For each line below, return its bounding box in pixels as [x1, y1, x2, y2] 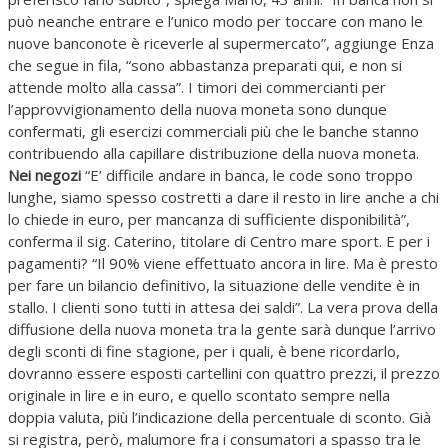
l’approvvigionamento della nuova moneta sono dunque [8, 99, 387, 120]
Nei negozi [8, 165, 81, 186]
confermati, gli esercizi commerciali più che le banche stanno [8, 121, 419, 142]
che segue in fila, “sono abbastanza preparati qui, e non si [8, 55, 402, 76]
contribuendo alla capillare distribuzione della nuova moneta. [8, 143, 419, 164]
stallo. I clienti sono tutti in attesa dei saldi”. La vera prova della [8, 297, 438, 318]
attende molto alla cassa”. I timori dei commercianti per [8, 77, 386, 98]
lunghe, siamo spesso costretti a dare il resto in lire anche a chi [8, 187, 439, 208]
